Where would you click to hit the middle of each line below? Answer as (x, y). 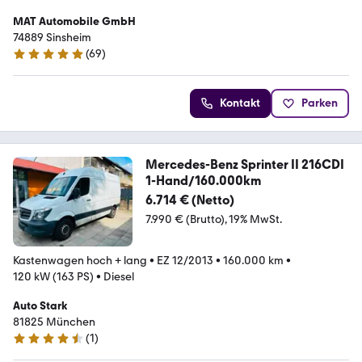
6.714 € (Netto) (189, 200)
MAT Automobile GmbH (74, 21)
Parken (320, 103)
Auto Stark (40, 305)
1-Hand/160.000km (203, 180)
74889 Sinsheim (52, 37)
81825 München (54, 322)
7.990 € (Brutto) (185, 219)
